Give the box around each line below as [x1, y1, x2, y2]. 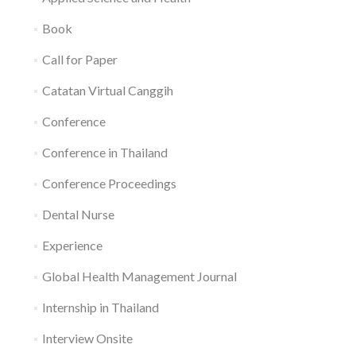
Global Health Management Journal [41, 269, 237, 284]
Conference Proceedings [41, 176, 176, 191]
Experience [41, 238, 103, 253]
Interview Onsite [41, 331, 133, 346]
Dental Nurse [41, 207, 114, 222]
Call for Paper [41, 52, 118, 67]
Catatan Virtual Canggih [41, 83, 173, 98]
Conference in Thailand [41, 145, 168, 160]
